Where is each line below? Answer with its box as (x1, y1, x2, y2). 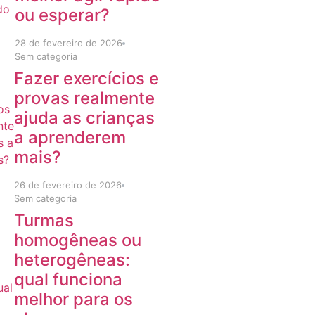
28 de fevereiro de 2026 (15, 37, 123, 49)
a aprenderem (14, 127, 127, 148)
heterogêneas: (14, 250, 130, 270)
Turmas (14, 210, 74, 231)
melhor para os (14, 289, 133, 309)
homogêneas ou (14, 230, 141, 250)
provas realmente (14, 88, 155, 108)
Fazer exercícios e (14, 68, 160, 89)
